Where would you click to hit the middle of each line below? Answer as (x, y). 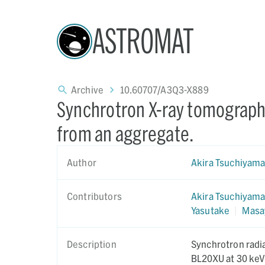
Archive (88, 90)
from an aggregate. (125, 133)
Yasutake (211, 210)
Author (82, 162)
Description (92, 244)
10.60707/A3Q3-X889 (164, 90)
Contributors (94, 196)
